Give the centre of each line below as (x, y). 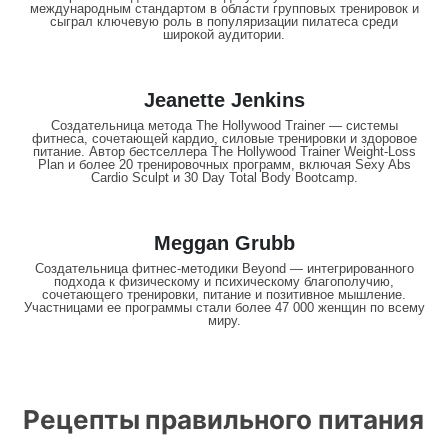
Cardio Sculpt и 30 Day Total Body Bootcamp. (224, 178)
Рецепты (81, 420)
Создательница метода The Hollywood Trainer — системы (224, 126)
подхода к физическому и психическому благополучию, (224, 282)
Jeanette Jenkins (224, 100)
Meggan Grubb (224, 243)
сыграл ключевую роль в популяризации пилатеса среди (224, 22)
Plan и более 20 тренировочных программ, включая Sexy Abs (224, 165)
